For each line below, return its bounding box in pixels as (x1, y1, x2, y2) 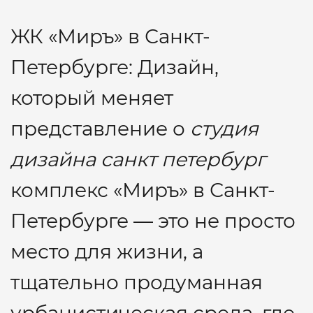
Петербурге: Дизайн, (10, 55, 219, 79)
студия (190, 117, 259, 140)
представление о (10, 117, 190, 140)
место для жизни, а (10, 240, 203, 263)
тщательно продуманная (10, 270, 263, 294)
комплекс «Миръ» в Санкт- (10, 178, 275, 202)
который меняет (10, 86, 173, 110)
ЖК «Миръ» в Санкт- (10, 24, 210, 48)
